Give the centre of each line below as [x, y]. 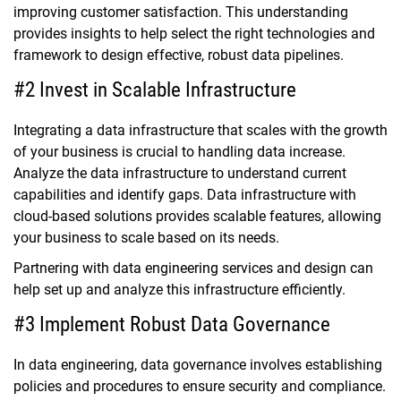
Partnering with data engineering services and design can [193, 269]
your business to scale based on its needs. [148, 238]
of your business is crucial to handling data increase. [179, 152]
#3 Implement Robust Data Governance [172, 325]
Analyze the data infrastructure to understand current [180, 174]
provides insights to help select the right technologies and [194, 34]
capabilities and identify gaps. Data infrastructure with [185, 195]
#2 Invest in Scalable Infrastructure [155, 90]
